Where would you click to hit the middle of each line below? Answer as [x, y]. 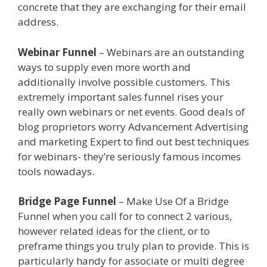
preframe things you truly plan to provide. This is [133, 246]
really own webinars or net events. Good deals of [131, 111]
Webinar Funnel [57, 52]
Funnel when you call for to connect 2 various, [125, 216]
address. [39, 22]
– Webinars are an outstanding [170, 52]
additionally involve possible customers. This [124, 82]
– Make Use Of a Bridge [173, 201]
